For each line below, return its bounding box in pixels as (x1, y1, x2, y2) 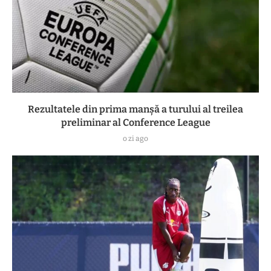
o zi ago (123, 134, 148, 143)
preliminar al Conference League (60, 117, 211, 129)
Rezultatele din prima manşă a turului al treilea (28, 103, 243, 116)
